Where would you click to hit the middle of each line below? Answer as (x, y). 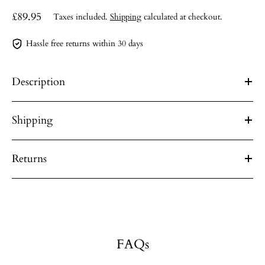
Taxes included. (82, 17)
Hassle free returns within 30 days (85, 43)
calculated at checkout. (182, 17)
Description (38, 82)
